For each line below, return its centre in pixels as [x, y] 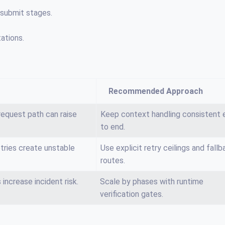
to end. [113, 127]
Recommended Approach [156, 91]
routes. [113, 160]
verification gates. [132, 194]
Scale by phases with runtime [152, 182]
